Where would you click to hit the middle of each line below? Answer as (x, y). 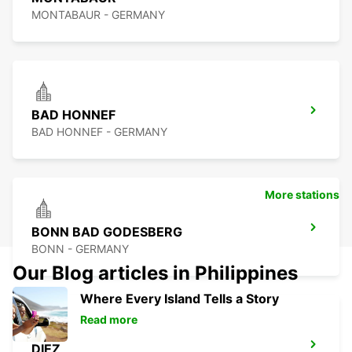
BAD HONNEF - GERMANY (99, 132)
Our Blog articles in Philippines (155, 273)
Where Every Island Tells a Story (180, 299)
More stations (302, 195)
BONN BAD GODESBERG (107, 232)
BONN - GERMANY (80, 249)
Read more (109, 320)
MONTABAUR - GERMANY (98, 15)
